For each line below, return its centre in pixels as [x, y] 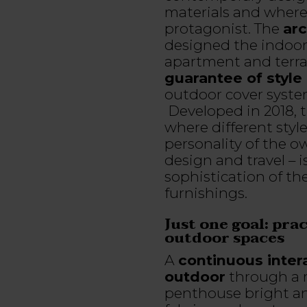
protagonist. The [224, 29]
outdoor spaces [224, 238]
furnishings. [206, 193]
